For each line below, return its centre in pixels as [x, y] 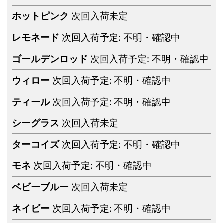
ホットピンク [42, 16]
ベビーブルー [42, 187]
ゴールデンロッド [51, 58]
